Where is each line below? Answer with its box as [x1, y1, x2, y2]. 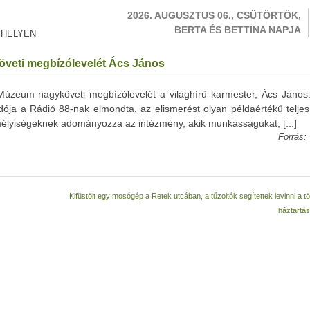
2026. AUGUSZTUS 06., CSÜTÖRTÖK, [127, 10, 301, 21]
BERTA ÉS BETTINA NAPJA [174, 24, 301, 35]
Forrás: [278, 132, 307, 142]
